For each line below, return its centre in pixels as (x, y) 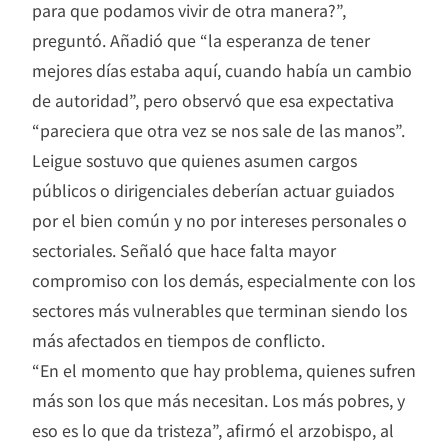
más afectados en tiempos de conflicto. (178, 339)
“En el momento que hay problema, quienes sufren (224, 369)
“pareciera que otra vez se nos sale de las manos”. (218, 129)
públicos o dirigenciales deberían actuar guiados (213, 189)
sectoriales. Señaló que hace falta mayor (184, 249)
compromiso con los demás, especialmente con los (223, 279)
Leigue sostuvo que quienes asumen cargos (194, 159)
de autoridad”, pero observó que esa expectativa (213, 99)
